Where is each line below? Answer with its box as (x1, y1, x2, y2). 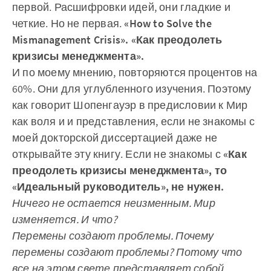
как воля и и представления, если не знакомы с (12, 114, 255, 128)
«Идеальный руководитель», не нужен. (12, 180, 224, 194)
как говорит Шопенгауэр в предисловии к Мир (12, 98, 248, 112)
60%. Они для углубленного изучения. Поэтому (12, 82, 252, 96)
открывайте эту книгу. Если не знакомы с (12, 147, 224, 161)
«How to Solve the (124, 16, 212, 30)
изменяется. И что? (12, 212, 118, 226)
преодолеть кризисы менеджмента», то (12, 163, 227, 177)
